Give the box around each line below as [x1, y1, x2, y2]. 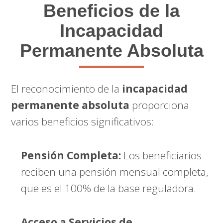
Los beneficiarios [121, 148, 202, 162]
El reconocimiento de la [11, 81, 122, 96]
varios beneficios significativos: [11, 114, 154, 128]
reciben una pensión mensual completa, [21, 164, 209, 179]
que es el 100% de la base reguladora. [21, 181, 197, 195]
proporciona [129, 98, 190, 112]
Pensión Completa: [21, 148, 121, 162]
